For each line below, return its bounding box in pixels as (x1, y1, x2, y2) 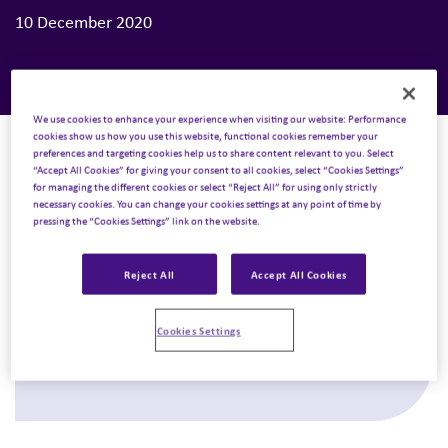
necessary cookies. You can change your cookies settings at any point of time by (33, 195, 382, 211)
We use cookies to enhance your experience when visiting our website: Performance (33, 110, 407, 126)
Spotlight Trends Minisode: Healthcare (23, 305, 349, 325)
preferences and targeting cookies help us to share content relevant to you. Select (33, 144, 395, 160)
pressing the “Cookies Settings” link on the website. (33, 212, 261, 228)
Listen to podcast (23, 351, 142, 374)
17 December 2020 (23, 272, 160, 296)
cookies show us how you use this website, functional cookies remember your (33, 127, 379, 143)
